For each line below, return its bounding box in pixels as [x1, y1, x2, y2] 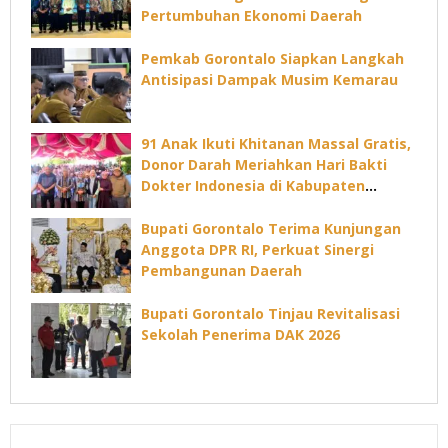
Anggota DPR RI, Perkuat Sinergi [141, 240, 374, 260]
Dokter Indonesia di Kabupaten [141, 176, 365, 196]
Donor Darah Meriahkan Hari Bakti [141, 155, 387, 175]
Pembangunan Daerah [141, 261, 302, 281]
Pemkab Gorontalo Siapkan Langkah [141, 49, 404, 69]
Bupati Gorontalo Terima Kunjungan [141, 219, 401, 239]
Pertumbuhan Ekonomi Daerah [141, 6, 362, 26]
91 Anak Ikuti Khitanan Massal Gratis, [141, 134, 411, 154]
